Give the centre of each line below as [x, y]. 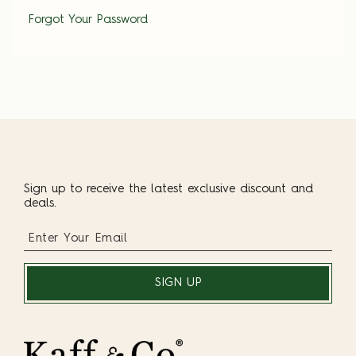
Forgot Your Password [88, 20]
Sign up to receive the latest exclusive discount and [168, 190]
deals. [40, 204]
